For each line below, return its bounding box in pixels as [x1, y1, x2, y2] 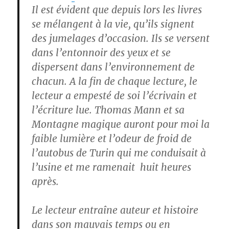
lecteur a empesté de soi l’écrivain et [32, 89, 197, 102]
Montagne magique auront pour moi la [32, 118, 210, 130]
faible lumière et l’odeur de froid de [32, 132, 192, 145]
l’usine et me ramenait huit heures [32, 161, 192, 173]
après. [32, 175, 59, 188]
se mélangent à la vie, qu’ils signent [32, 18, 195, 30]
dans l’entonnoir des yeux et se [32, 47, 171, 59]
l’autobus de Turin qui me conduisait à [32, 147, 207, 159]
